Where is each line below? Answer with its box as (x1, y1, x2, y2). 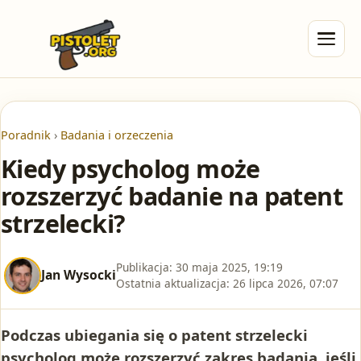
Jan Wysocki (41, 266, 116, 284)
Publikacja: (116, 259, 172, 275)
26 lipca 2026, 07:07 (233, 275, 338, 291)
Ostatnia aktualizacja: (116, 275, 230, 291)
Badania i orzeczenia (60, 127, 173, 143)
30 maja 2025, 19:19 (176, 259, 283, 275)
